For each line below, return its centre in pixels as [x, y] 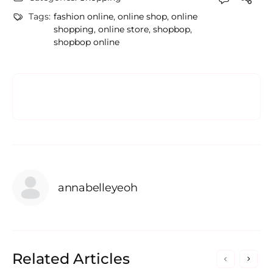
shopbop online [87, 42]
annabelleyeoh [98, 187]
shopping [74, 30]
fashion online [83, 17]
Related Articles [71, 259]
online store [123, 30]
